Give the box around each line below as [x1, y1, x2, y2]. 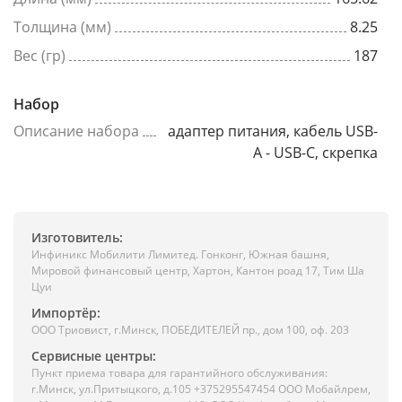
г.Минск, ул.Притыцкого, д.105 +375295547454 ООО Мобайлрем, [31, 381, 371, 397]
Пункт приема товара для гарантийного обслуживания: [31, 365, 328, 380]
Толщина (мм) [13, 17, 111, 37]
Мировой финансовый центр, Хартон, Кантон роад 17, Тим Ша [31, 263, 364, 278]
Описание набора [13, 121, 139, 141]
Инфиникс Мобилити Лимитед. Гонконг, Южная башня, [31, 247, 329, 262]
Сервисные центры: [31, 347, 156, 364]
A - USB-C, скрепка [253, 143, 378, 162]
